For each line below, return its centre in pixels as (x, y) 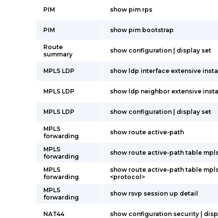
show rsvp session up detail (154, 193)
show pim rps (131, 9)
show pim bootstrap (142, 30)
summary (58, 54)
